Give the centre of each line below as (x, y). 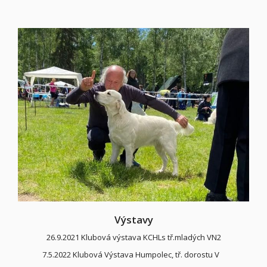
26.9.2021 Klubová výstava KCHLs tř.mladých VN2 (133, 237)
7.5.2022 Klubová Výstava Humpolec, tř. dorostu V (133, 254)
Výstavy (133, 220)
